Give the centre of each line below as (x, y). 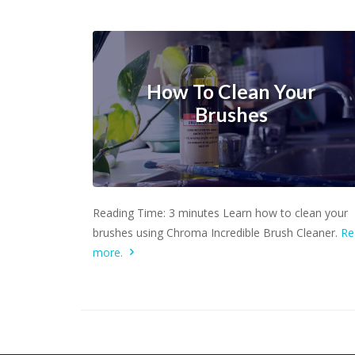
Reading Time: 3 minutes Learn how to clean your (220, 212)
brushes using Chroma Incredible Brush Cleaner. (217, 232)
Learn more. (231, 204)
